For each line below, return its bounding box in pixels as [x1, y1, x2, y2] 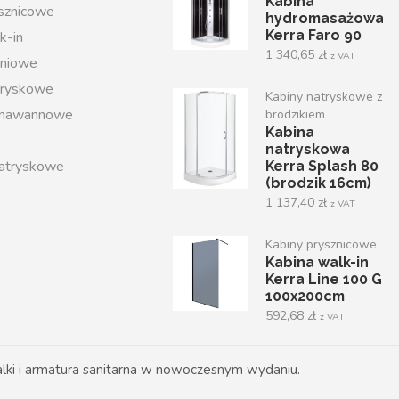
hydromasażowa [265, 10, 384, 28]
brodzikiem [265, 106, 325, 124]
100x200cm [265, 288, 345, 305]
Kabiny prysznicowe [265, 236, 377, 254]
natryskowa [265, 141, 350, 159]
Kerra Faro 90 [265, 27, 362, 45]
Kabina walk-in [265, 254, 369, 272]
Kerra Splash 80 [265, 158, 379, 175]
